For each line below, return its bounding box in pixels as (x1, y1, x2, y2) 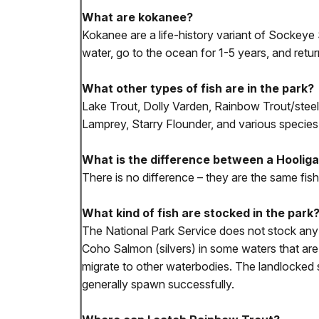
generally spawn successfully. (82, 277, 234, 292)
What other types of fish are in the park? (82, 81, 314, 96)
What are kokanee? (82, 10, 193, 25)
